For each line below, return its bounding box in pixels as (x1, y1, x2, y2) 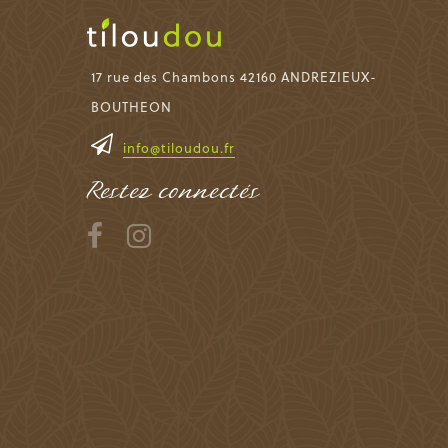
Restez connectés (87, 175, 260, 207)
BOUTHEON (91, 97, 172, 116)
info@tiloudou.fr (123, 138, 235, 157)
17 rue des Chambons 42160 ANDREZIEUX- (91, 67, 377, 86)
